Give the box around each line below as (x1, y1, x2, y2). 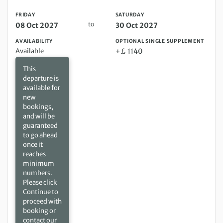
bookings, (23, 103, 53, 111)
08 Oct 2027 (15, 21, 58, 30)
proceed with (23, 197, 62, 206)
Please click (23, 178, 57, 187)
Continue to (23, 188, 58, 197)
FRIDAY (15, 11, 35, 18)
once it (23, 140, 43, 149)
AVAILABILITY (15, 38, 53, 45)
